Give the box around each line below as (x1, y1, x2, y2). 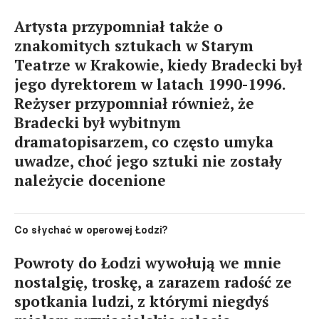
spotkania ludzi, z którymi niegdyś (14, 291, 268, 311)
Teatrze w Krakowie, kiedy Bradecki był (14, 55, 302, 75)
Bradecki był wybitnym (14, 113, 181, 132)
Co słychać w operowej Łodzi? (14, 224, 167, 236)
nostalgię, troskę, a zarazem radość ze (14, 272, 292, 292)
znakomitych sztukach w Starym (14, 36, 253, 56)
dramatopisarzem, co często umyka (14, 132, 273, 152)
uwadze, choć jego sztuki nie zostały (14, 151, 282, 171)
